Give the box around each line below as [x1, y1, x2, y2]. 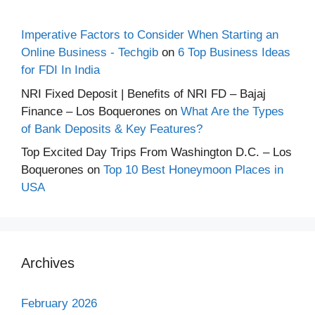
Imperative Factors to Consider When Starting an [21, 28, 278, 41]
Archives [21, 255, 75, 271]
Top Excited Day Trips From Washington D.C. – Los [21, 146, 292, 159]
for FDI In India [21, 63, 100, 77]
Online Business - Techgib [21, 46, 158, 59]
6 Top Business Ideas [178, 46, 290, 59]
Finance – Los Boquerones [21, 104, 161, 118]
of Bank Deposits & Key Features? [21, 122, 202, 136]
